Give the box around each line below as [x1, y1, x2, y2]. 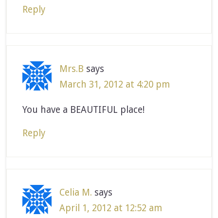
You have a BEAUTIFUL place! [22, 104, 145, 115]
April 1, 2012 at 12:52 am [59, 202, 163, 214]
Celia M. [59, 186, 92, 198]
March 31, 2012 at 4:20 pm [59, 78, 170, 90]
